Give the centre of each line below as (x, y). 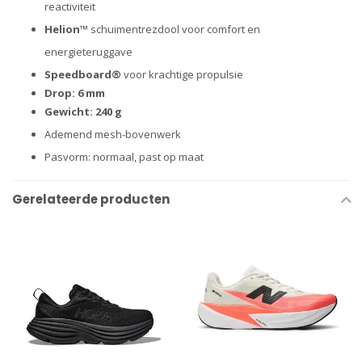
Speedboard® (83, 74)
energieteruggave (88, 51)
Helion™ (66, 29)
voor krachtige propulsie (182, 74)
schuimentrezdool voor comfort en (174, 29)
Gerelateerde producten (91, 199)
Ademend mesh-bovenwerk (113, 134)
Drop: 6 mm (75, 93)
